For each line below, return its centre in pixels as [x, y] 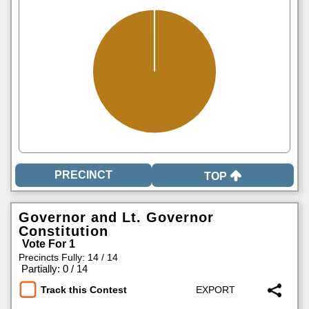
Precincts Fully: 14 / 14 [68, 257]
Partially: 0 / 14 [54, 269]
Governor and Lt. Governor [116, 217]
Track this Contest [84, 290]
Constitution [63, 231]
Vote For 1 [49, 244]
